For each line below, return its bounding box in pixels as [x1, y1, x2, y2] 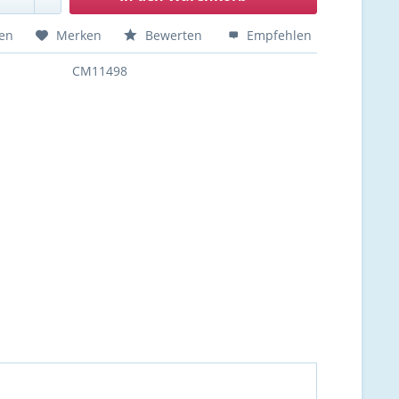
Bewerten [142, 27, 207, 44]
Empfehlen [243, 27, 313, 44]
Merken [56, 27, 102, 44]
